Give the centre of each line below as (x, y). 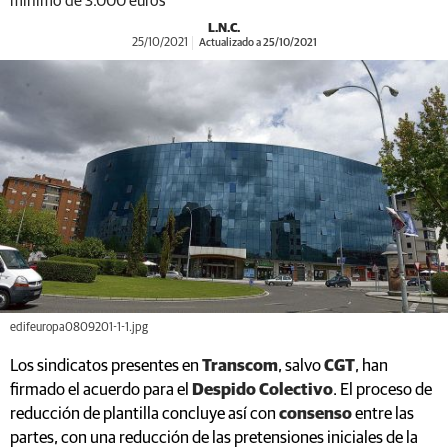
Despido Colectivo (262, 390)
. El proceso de (382, 390)
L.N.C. (224, 28)
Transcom (240, 366)
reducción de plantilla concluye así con (144, 414)
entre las (384, 414)
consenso (317, 414)
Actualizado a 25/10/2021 (256, 42)
